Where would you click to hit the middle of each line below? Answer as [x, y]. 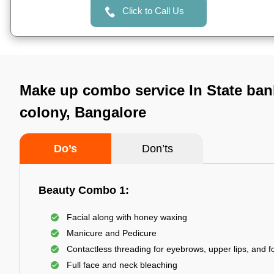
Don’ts [157, 149]
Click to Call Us [153, 11]
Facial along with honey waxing [127, 217]
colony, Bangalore [83, 112]
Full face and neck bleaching [122, 265]
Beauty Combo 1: [84, 190]
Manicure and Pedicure [112, 233]
